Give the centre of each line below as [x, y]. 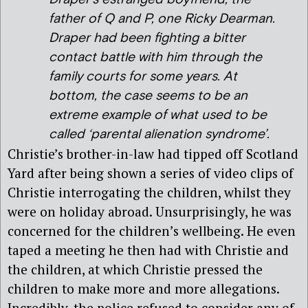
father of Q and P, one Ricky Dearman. [162, 19]
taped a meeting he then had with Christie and [148, 250]
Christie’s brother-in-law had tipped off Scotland [153, 154]
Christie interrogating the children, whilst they [149, 192]
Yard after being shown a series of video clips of [151, 173]
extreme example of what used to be [158, 115]
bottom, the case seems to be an [148, 96]
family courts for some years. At [143, 77]
